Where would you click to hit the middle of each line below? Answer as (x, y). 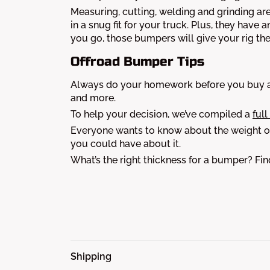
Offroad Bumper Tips (137, 62)
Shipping (91, 256)
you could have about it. (126, 144)
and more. (93, 98)
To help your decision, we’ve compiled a (160, 114)
